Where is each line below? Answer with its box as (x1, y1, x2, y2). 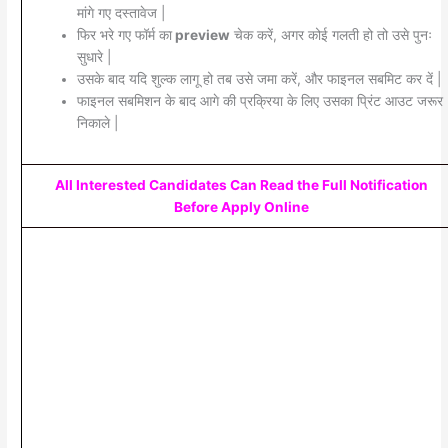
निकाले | (76, 115, 118, 132)
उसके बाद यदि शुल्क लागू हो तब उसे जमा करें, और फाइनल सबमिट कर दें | (76, 71, 441, 88)
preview (171, 27, 230, 44)
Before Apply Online (174, 198, 310, 215)
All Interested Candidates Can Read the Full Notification (55, 176, 429, 193)
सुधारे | (76, 49, 111, 66)
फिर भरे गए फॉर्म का (76, 27, 172, 44)
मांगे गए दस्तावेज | (76, 5, 165, 22)
